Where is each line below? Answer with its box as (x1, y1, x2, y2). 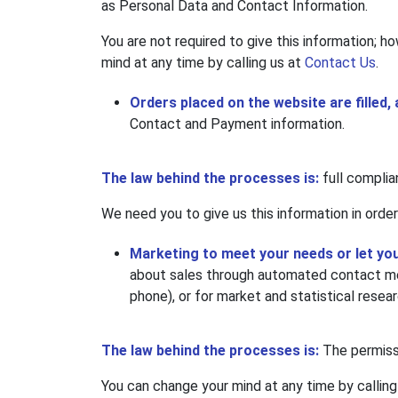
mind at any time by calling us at (101, 54, 305, 72)
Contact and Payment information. (130, 115, 345, 133)
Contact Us (305, 54, 376, 72)
